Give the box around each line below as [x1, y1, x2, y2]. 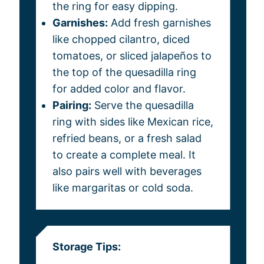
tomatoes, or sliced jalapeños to [52, 49, 212, 62]
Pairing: [52, 99, 91, 112]
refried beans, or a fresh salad [52, 132, 202, 145]
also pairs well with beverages [52, 165, 202, 178]
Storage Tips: [52, 240, 121, 253]
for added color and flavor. [52, 82, 186, 95]
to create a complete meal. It [52, 148, 196, 161]
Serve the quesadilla [91, 99, 194, 112]
